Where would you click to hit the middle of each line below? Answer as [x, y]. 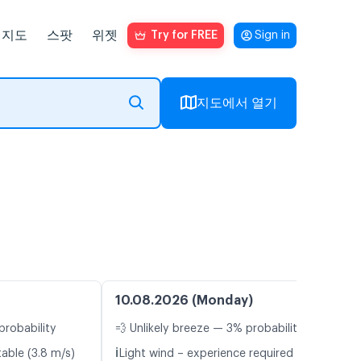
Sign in [272, 35]
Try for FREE [184, 35]
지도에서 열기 [237, 103]
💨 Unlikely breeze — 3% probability [210, 329]
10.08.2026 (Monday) [184, 301]
